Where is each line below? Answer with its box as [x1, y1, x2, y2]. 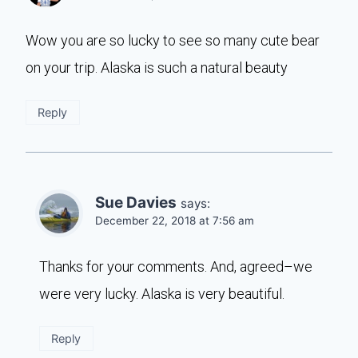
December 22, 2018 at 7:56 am [95, 213, 254, 227]
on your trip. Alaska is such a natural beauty [26, 58, 288, 76]
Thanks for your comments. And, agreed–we [39, 257, 312, 275]
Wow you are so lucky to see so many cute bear [26, 31, 320, 49]
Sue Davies [95, 193, 177, 212]
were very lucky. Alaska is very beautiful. [39, 284, 284, 302]
